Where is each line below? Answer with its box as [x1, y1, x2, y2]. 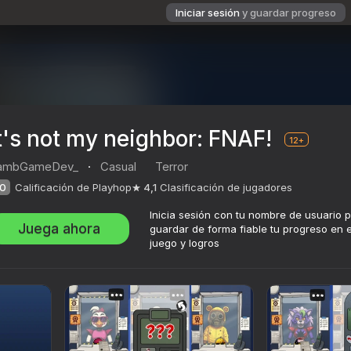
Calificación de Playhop [15, 181, 132, 194]
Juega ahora [18, 220, 100, 237]
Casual [100, 159, 136, 175]
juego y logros [150, 237, 219, 250]
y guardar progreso [242, 6, 336, 19]
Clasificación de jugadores [160, 181, 292, 194]
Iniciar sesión [175, 6, 240, 19]
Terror [155, 159, 188, 175]
